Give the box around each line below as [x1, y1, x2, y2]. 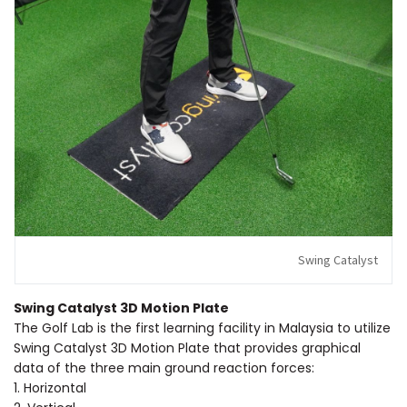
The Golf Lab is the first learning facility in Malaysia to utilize [14, 318, 391, 337]
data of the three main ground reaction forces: [14, 358, 314, 377]
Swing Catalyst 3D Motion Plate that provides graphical [14, 338, 361, 357]
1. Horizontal [14, 378, 86, 397]
